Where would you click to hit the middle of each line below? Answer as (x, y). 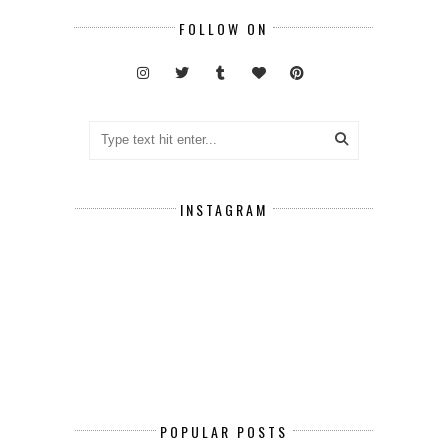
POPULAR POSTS (224, 432)
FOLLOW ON (223, 29)
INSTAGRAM (224, 209)
